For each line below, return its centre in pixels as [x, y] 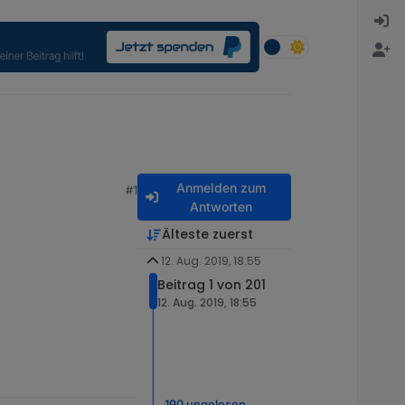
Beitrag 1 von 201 [212, 285]
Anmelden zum [221, 188]
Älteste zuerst [207, 235]
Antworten [221, 207]
